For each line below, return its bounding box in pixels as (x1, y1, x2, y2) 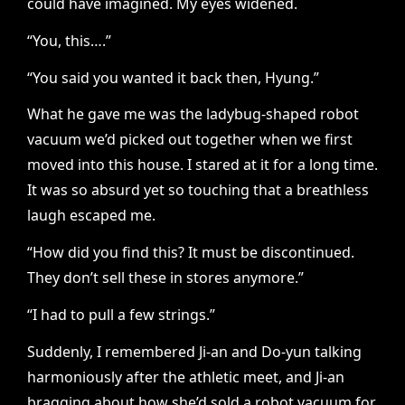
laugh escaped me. (27, 205, 155, 226)
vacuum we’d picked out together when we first (27, 129, 353, 150)
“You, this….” (27, 30, 111, 51)
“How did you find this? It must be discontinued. (27, 242, 354, 263)
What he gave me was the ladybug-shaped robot (27, 104, 359, 125)
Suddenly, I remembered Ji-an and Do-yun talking (27, 341, 362, 362)
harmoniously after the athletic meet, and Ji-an (27, 366, 344, 387)
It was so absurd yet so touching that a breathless (27, 180, 369, 201)
